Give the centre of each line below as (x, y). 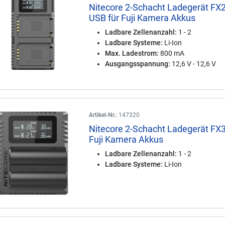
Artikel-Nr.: (103, 115)
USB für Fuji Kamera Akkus (142, 18)
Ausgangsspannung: (138, 64)
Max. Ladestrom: (132, 53)
